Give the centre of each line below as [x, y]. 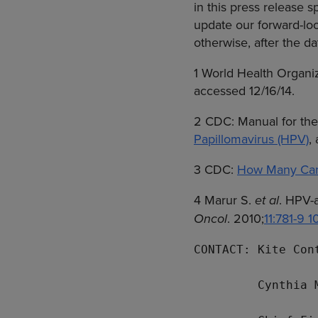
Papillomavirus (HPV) [251, 139]
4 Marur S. [224, 200]
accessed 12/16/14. [244, 91]
